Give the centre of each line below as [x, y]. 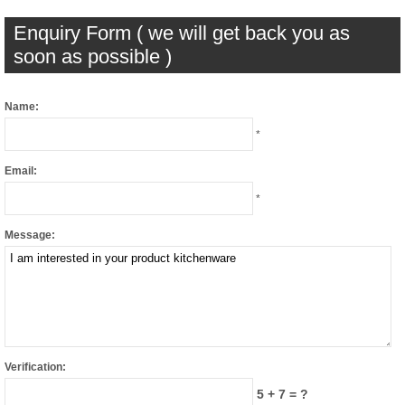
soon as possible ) [93, 56]
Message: [30, 235]
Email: [21, 170]
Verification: [35, 367]
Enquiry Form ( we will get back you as [182, 33]
